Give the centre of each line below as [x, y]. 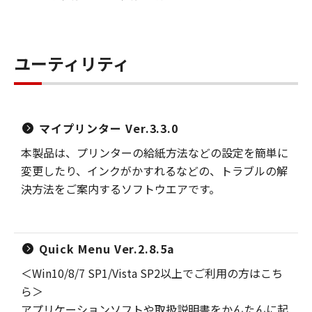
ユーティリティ [72, 63]
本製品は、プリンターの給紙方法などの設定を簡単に [155, 153]
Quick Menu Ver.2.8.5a [107, 249]
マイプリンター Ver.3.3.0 [109, 128]
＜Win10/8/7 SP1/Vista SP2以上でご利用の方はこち [152, 273]
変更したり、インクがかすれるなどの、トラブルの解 [154, 171]
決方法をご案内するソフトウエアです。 [120, 189]
